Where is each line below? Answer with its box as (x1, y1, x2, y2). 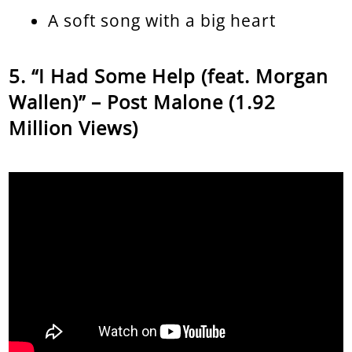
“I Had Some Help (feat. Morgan (31, 62, 329, 89)
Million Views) (9, 114, 139, 141)
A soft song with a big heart (48, 9, 277, 31)
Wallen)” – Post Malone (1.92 (9, 88, 277, 115)
